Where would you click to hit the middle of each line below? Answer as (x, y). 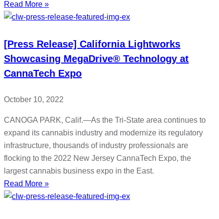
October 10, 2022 (34, 100)
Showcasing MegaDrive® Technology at (96, 58)
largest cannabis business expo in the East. (79, 171)
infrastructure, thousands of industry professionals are (96, 146)
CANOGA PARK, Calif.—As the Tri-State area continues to (105, 120)
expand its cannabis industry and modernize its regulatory (103, 133)
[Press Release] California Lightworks (92, 44)
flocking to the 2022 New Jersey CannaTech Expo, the (98, 158)
